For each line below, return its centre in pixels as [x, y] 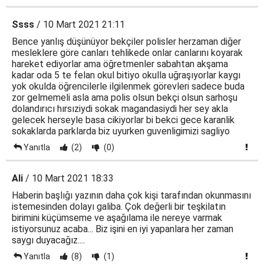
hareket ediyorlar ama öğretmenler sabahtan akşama [120, 64]
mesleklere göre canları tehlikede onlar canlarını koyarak [127, 53]
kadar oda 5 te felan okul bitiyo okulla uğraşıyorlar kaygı [126, 75]
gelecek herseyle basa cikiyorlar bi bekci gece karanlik [123, 120]
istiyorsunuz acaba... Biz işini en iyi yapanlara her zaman [123, 229]
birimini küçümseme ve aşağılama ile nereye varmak [117, 218]
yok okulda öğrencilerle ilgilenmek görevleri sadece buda [128, 86]
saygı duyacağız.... [48, 240]
